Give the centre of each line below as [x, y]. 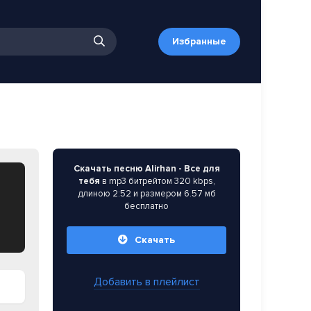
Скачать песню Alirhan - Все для [146, 169]
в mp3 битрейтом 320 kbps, [157, 181]
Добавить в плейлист [146, 282]
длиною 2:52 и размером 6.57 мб [146, 194]
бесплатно [146, 206]
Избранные [199, 41]
